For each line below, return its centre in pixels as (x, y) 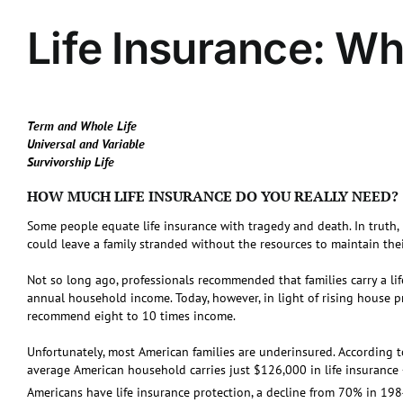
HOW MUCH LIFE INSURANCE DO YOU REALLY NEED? (213, 196)
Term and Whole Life (82, 126)
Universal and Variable (86, 144)
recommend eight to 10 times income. (131, 316)
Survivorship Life (71, 162)
